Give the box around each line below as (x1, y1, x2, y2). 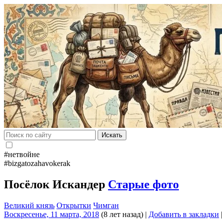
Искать (102, 131, 122, 139)
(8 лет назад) (99, 210, 143, 219)
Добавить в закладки (149, 210, 219, 219)
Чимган (93, 201, 119, 210)
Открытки (56, 201, 91, 210)
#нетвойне (4, 150, 40, 159)
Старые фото (108, 177, 179, 191)
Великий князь (4, 201, 55, 210)
